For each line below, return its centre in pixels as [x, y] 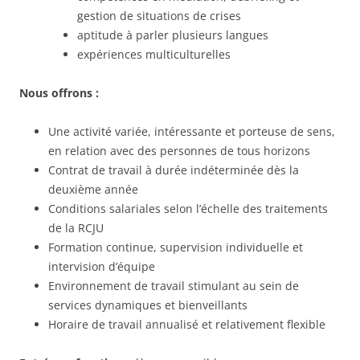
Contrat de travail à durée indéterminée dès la [174, 170]
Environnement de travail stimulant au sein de [174, 286]
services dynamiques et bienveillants [148, 305]
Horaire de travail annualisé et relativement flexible [187, 324]
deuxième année [93, 189]
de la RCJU [76, 228]
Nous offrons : [59, 93]
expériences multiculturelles [154, 54]
